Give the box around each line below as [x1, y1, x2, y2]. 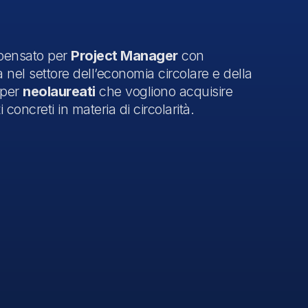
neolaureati [23, 83, 96, 100]
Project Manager [71, 47, 178, 65]
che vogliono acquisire [95, 83, 232, 100]
